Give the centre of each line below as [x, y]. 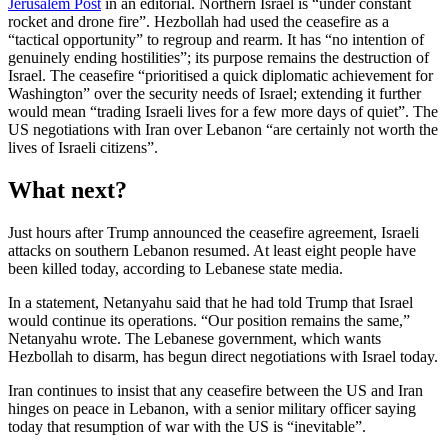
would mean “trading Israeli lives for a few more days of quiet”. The [223, 112]
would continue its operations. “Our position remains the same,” [209, 321]
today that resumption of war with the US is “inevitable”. [187, 427]
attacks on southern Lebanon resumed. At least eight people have [212, 251]
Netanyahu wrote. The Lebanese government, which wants [194, 339]
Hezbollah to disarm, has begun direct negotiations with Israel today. [223, 357]
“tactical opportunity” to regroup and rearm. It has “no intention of [216, 40]
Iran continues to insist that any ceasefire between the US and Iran [215, 391]
